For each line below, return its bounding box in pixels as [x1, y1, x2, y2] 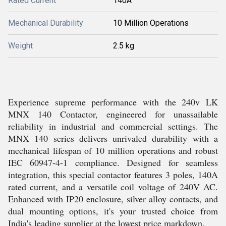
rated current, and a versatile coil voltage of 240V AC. [8, 181, 218, 193]
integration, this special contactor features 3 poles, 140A [8, 168, 218, 181]
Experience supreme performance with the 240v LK [8, 96, 218, 108]
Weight [8, 41, 33, 50]
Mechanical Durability [8, 18, 83, 28]
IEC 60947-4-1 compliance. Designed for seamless [8, 156, 218, 168]
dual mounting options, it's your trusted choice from [8, 205, 218, 217]
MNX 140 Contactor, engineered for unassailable [8, 108, 218, 120]
